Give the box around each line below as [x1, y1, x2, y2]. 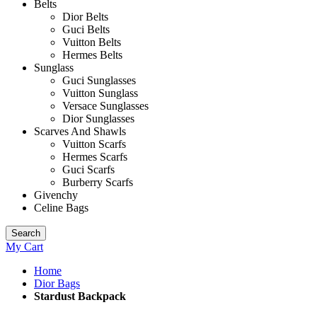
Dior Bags [34, 277, 80, 289]
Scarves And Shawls [34, 125, 126, 137]
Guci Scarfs [62, 163, 115, 175]
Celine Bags [34, 202, 88, 214]
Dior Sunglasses [62, 113, 134, 125]
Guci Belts [62, 23, 110, 35]
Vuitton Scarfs [62, 138, 126, 150]
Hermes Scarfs [62, 151, 127, 163]
